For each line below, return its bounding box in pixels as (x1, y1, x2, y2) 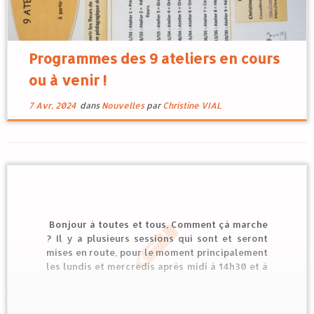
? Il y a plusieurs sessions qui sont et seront (46, 233, 268, 245)
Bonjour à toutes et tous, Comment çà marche (46, 219, 268, 231)
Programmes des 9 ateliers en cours (28, 49, 280, 67)
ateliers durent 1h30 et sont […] (46, 289, 193, 301)
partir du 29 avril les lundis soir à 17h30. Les (46, 275, 268, 287)
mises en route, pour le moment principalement (46, 247, 268, 259)
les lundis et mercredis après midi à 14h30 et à (46, 261, 268, 273)
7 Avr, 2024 (28, 100, 76, 111)
